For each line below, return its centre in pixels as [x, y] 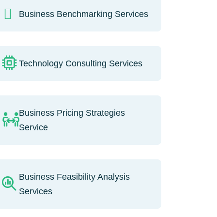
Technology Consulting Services [80, 63]
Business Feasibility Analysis [74, 177]
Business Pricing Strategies [72, 113]
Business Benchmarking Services [83, 14]
